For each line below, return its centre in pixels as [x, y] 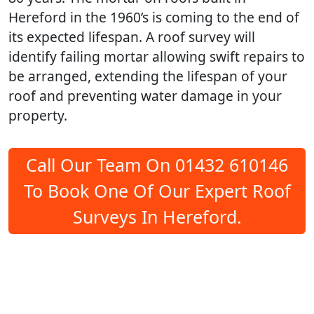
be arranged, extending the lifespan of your [148, 76]
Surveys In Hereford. [157, 216]
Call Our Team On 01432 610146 [157, 164]
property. [38, 115]
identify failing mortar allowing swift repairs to [157, 56]
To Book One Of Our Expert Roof [157, 190]
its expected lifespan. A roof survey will [132, 36]
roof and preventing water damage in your [145, 95]
